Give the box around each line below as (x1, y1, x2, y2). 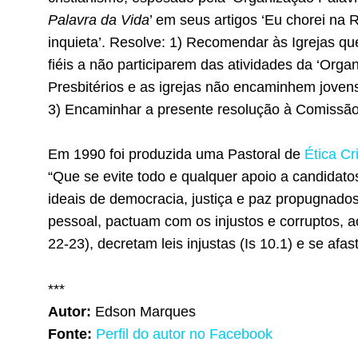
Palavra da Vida (48, 11, 149, 28)
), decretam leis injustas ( (85, 236, 245, 253)
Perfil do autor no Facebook (96, 326, 272, 343)
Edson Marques (95, 304, 196, 320)
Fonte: (48, 326, 92, 343)
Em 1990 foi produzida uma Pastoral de (48, 146, 304, 163)
